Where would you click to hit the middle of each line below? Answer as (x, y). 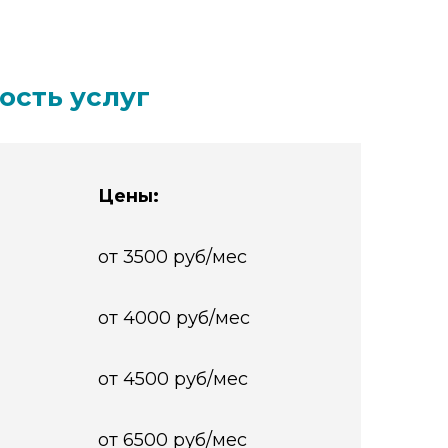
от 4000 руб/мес (173, 318)
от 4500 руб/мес (172, 379)
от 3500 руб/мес (172, 257)
